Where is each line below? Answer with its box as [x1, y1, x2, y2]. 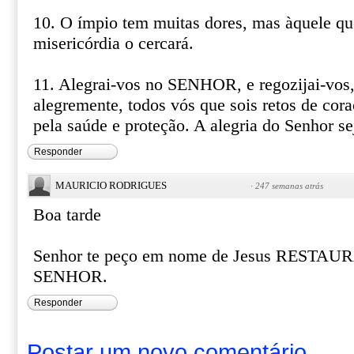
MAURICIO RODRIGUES [55, 179, 167, 191]
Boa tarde [33, 205, 101, 224]
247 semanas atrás [255, 181, 323, 190]
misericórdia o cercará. [33, 34, 194, 53]
